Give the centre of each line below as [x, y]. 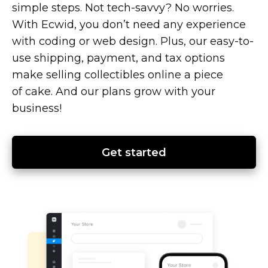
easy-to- [232, 41]
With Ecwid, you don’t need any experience [129, 24]
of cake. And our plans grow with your [114, 91]
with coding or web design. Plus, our [111, 41]
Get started [134, 152]
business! [37, 108]
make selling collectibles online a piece [118, 74]
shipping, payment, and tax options [128, 58]
